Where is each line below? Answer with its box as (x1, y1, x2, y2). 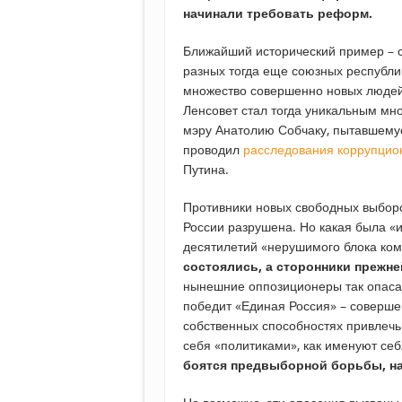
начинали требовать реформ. (183, 4, 372, 22)
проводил (183, 141, 243, 159)
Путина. (183, 161, 229, 179)
